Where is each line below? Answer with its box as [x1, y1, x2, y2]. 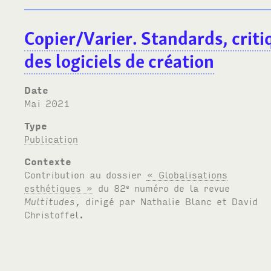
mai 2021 [31, 96, 70, 109]
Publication [24, 132, 79, 145]
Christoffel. [24, 207, 85, 220]
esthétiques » [24, 181, 94, 194]
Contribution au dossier [24, 168, 147, 180]
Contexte [24, 154, 72, 167]
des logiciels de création [24, 49, 215, 73]
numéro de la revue [129, 181, 230, 194]
